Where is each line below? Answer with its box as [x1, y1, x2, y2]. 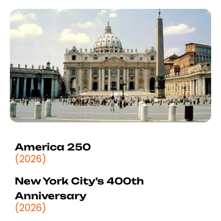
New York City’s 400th [15, 175, 144, 187]
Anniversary [15, 189, 86, 202]
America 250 [15, 141, 91, 153]
